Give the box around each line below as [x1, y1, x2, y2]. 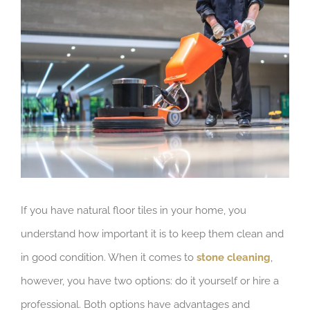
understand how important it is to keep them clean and [21, 228, 284, 241]
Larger [20, 27, 51, 40]
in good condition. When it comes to [21, 251, 197, 264]
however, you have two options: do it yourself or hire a [21, 275, 279, 288]
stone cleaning [197, 251, 271, 264]
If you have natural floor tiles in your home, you [21, 204, 246, 217]
